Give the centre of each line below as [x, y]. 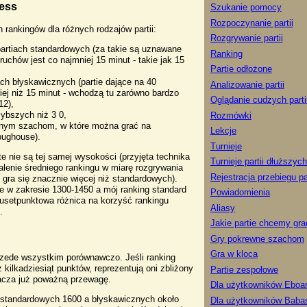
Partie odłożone [241, 69]
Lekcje [223, 131]
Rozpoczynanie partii [251, 23]
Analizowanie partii [247, 84]
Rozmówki [231, 115]
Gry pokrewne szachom [257, 238]
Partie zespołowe [244, 269]
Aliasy [222, 208]
